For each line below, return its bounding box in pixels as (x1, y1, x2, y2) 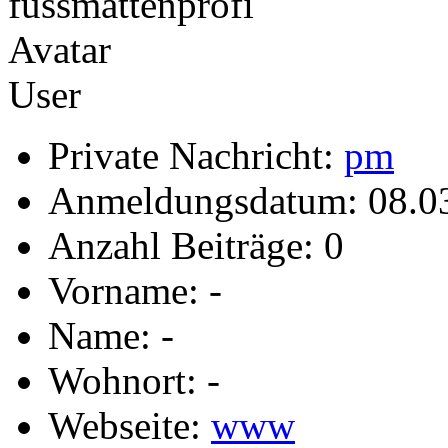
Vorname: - (48, 268, 222, 312)
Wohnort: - (48, 358, 220, 402)
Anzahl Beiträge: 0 (48, 223, 344, 267)
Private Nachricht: (48, 133, 344, 177)
